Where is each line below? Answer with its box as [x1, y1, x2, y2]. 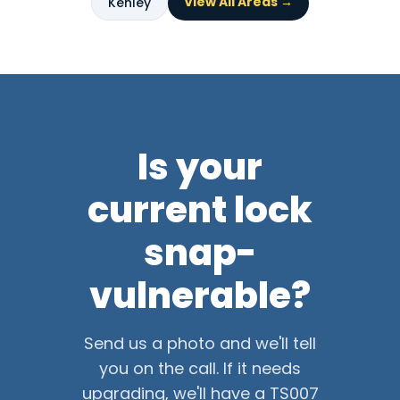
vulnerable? [89, 271, 311, 321]
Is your [137, 142, 262, 193]
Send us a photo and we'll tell [84, 332, 316, 355]
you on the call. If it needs [99, 357, 301, 380]
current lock [87, 185, 312, 236]
